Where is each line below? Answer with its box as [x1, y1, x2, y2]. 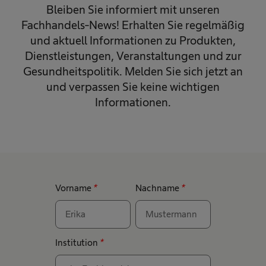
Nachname [135, 182, 181, 193]
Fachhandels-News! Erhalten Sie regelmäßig [21, 18, 245, 31]
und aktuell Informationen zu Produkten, [30, 33, 236, 47]
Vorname [55, 182, 93, 193]
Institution [55, 237, 100, 248]
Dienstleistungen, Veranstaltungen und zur [24, 49, 242, 62]
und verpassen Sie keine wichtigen [46, 80, 220, 93]
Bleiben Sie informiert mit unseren [46, 2, 220, 16]
